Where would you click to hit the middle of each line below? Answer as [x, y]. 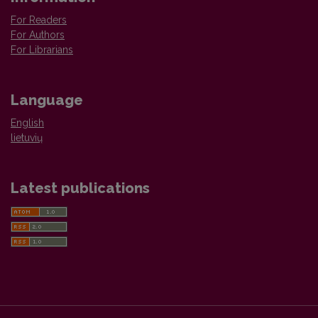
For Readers [39, 20]
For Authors [38, 35]
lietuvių [27, 138]
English [27, 123]
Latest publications [80, 188]
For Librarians [42, 50]
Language [47, 100]
